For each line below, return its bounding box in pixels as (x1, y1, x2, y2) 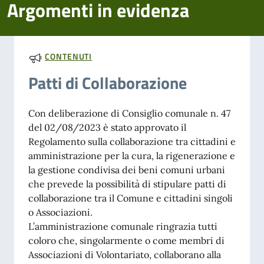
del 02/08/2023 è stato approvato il (28, 121, 186, 133)
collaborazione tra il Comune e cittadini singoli (28, 192, 233, 204)
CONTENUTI (45, 50, 93, 63)
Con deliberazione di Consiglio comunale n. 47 (28, 107, 230, 119)
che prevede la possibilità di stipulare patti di (28, 177, 226, 190)
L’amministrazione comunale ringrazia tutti (28, 220, 217, 232)
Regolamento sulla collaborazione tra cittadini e (28, 135, 236, 147)
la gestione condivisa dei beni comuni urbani (28, 163, 225, 176)
